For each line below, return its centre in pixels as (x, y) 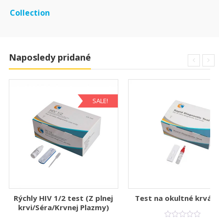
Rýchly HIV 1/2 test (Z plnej (64, 198)
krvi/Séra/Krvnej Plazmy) (63, 208)
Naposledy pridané (50, 57)
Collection (30, 13)
